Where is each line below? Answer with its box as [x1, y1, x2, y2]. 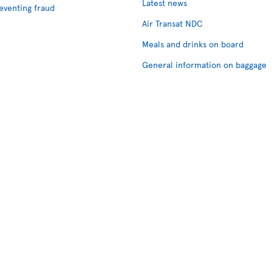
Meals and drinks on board [142, 38, 243, 50]
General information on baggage [142, 59, 267, 70]
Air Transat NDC [142, 18, 203, 29]
